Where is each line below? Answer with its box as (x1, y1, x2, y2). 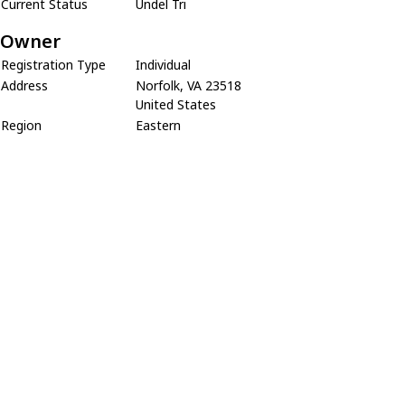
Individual (136, 55, 191, 73)
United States (136, 95, 216, 113)
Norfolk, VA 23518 (136, 76, 241, 94)
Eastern (136, 116, 181, 134)
